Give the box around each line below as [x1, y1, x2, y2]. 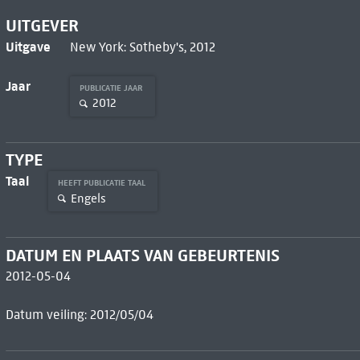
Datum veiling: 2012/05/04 [5, 307, 153, 323]
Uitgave [5, 38, 51, 55]
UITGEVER [5, 14, 79, 36]
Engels [70, 190, 106, 206]
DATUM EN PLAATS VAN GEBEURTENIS [5, 245, 280, 267]
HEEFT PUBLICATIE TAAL [57, 178, 148, 189]
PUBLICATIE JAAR [79, 82, 145, 93]
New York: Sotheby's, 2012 [69, 39, 215, 55]
